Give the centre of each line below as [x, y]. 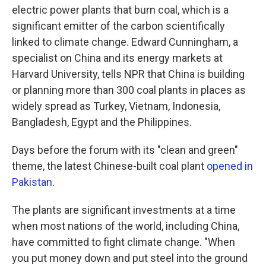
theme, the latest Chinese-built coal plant [109, 166]
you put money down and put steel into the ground [130, 258]
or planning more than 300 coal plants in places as [129, 90]
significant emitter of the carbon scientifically [118, 26]
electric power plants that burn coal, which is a [120, 10]
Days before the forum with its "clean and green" [125, 150]
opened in [230, 166]
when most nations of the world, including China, [126, 226]
